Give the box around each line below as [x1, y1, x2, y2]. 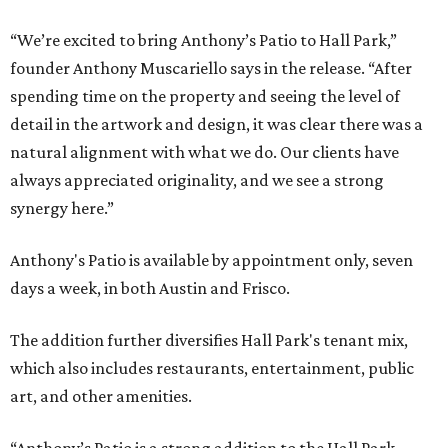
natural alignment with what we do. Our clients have [10, 142, 399, 163]
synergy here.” [10, 198, 114, 219]
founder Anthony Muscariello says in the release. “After [10, 58, 412, 79]
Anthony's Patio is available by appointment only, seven [10, 250, 413, 271]
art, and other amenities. [10, 386, 192, 407]
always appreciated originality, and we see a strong [10, 170, 384, 191]
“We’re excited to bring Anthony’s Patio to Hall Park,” [10, 30, 397, 51]
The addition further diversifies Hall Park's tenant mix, [10, 330, 408, 351]
